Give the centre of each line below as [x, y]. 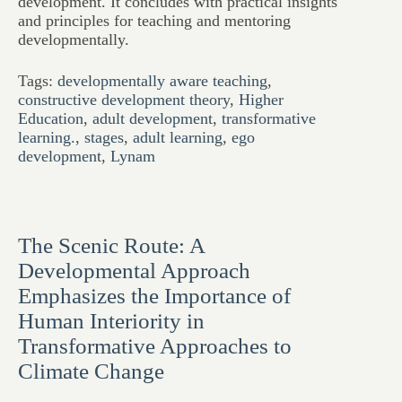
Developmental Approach [134, 271]
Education [51, 118]
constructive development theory [124, 100]
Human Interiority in [111, 321]
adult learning [178, 137]
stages [104, 137]
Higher [261, 100]
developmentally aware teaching [162, 81]
